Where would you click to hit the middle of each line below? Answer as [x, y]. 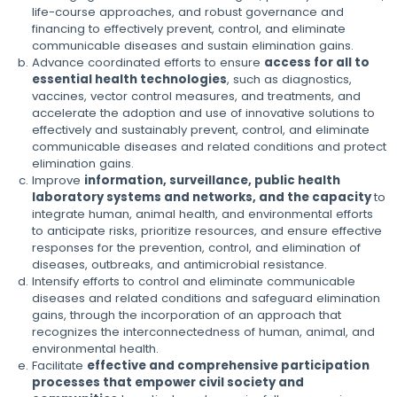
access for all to [317, 62]
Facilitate [60, 365]
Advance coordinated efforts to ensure [148, 62]
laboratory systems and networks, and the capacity [203, 197]
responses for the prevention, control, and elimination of [197, 247]
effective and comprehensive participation [229, 365]
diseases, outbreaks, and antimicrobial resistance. [180, 264]
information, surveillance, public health [213, 180]
